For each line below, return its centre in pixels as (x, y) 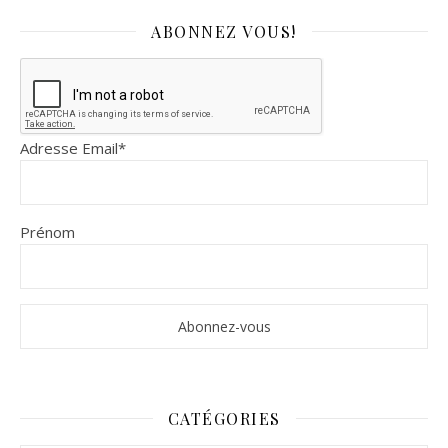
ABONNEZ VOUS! (224, 31)
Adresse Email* (73, 147)
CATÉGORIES (224, 418)
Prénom (47, 231)
